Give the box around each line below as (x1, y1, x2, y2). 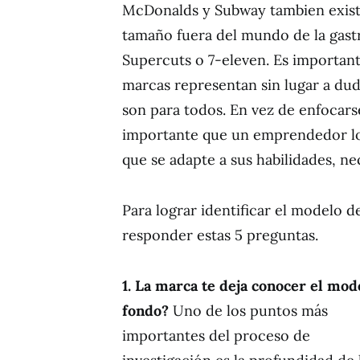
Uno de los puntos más (169, 301, 328, 320)
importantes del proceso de (122, 325, 310, 345)
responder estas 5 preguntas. (122, 225, 318, 244)
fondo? (122, 301, 169, 320)
